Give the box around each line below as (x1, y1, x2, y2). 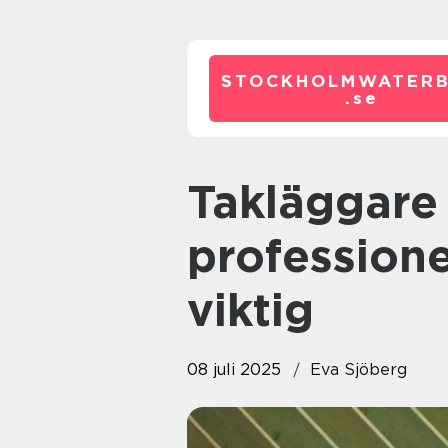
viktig (187, 283, 314, 337)
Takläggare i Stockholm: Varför (187, 175, 212, 229)
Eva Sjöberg (310, 360, 407, 379)
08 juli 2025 (187, 360, 281, 379)
